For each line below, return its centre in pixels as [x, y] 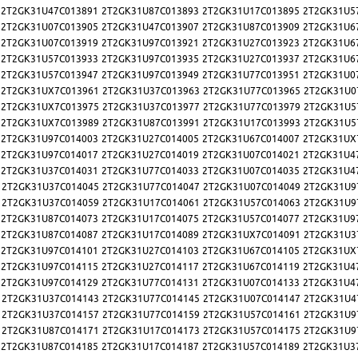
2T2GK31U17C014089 [150, 235]
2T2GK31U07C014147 [252, 299]
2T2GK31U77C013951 [251, 75]
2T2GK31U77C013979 [252, 107]
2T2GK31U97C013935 [150, 59]
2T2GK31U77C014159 [151, 315]
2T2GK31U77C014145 [151, 299]
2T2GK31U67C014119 [251, 267]
